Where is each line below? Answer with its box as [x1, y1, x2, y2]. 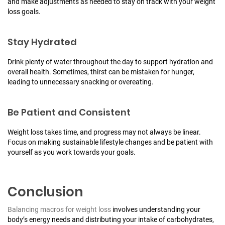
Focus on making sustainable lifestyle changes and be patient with [8, 138, 213, 146]
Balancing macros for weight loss [8, 205, 111, 213]
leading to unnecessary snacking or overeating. [8, 77, 154, 86]
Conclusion [8, 182, 83, 201]
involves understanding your [111, 205, 200, 213]
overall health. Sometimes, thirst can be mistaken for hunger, [8, 67, 194, 76]
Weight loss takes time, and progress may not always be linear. [8, 128, 201, 136]
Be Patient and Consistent [8, 105, 131, 119]
